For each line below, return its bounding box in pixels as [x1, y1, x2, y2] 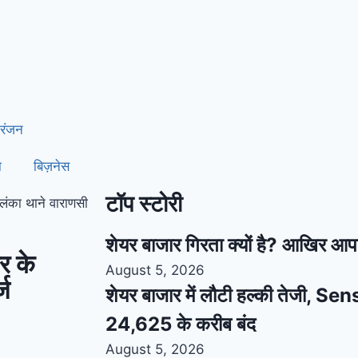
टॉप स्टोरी [105, 190, 182, 217]
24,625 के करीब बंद [105, 312, 256, 336]
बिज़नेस [34, 158, 70, 174]
